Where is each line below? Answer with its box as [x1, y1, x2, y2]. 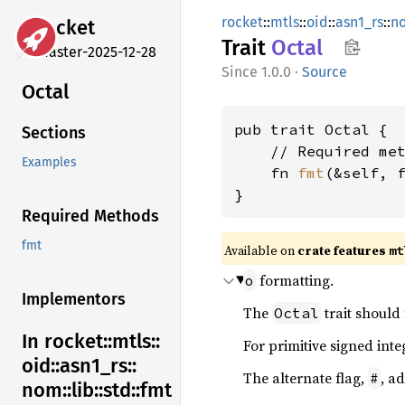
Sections [22, 123, 86, 144]
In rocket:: [22, 329, 112, 354]
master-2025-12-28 [36, 42, 156, 61]
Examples [22, 155, 77, 171]
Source [302, 63, 347, 80]
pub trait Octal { [234, 120, 388, 138]
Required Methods [22, 206, 159, 227]
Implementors [22, 289, 126, 310]
